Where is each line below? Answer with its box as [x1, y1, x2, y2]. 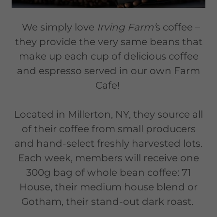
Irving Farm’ [97, 21, 155, 33]
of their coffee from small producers [21, 123, 196, 135]
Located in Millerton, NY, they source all [14, 108, 203, 120]
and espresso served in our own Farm [17, 64, 200, 77]
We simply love [17, 21, 97, 33]
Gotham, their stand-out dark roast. [21, 195, 196, 207]
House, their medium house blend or [19, 181, 198, 193]
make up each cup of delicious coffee [18, 50, 199, 62]
